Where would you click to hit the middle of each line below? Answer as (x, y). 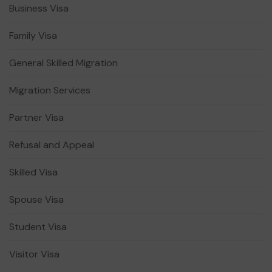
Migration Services (50, 90)
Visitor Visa (34, 254)
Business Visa (39, 8)
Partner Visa (36, 118)
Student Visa (38, 227)
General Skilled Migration (63, 63)
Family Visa (33, 36)
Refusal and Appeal (52, 145)
